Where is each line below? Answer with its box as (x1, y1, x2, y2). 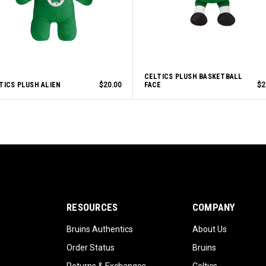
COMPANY (192, 201, 236, 213)
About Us (192, 224, 227, 234)
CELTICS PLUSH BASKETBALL (144, 72, 243, 81)
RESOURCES (66, 201, 118, 213)
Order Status (66, 243, 115, 253)
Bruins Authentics (66, 224, 133, 234)
